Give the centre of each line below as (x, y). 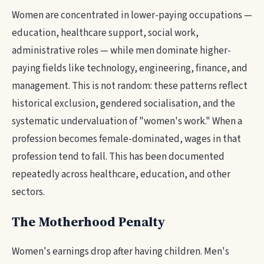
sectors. (28, 192)
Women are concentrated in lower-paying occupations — (132, 15)
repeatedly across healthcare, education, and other (121, 174)
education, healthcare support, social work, (105, 33)
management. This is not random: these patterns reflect (130, 86)
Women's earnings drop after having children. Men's (121, 252)
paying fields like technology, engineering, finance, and (130, 68)
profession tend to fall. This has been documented (118, 157)
